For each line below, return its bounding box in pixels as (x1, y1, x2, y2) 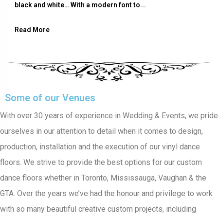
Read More (15, 26, 50, 34)
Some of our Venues (5, 92, 95, 104)
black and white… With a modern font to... (15, 1, 146, 9)
